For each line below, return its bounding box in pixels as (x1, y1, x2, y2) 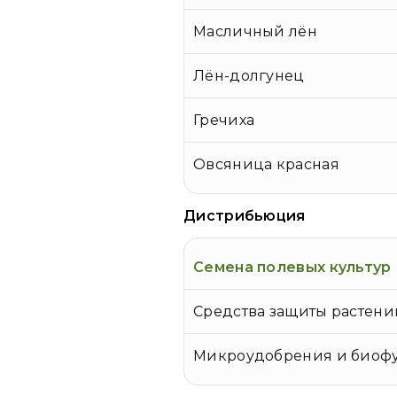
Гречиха (193, 112, 255, 129)
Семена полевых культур (193, 259, 392, 276)
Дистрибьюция (183, 207, 306, 225)
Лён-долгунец (193, 67, 305, 85)
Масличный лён (193, 23, 317, 41)
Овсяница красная (193, 156, 339, 174)
